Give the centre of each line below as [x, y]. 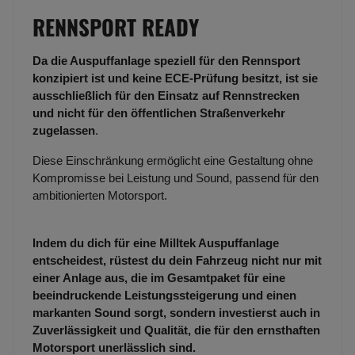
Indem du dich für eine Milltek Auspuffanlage [156, 243]
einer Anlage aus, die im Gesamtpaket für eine [159, 278]
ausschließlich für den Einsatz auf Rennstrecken [166, 96]
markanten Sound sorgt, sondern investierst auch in [176, 313]
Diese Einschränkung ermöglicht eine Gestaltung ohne [173, 161]
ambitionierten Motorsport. [100, 196]
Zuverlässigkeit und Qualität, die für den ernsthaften [176, 330]
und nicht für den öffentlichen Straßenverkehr [159, 113]
